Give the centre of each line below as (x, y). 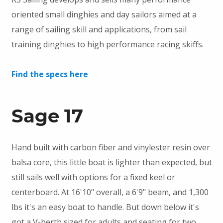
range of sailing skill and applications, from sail (99, 30)
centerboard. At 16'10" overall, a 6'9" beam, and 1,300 (110, 192)
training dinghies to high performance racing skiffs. (107, 45)
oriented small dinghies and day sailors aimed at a (104, 15)
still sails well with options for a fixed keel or (93, 177)
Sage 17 (47, 116)
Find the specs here (50, 74)
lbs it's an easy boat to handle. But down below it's (105, 207)
